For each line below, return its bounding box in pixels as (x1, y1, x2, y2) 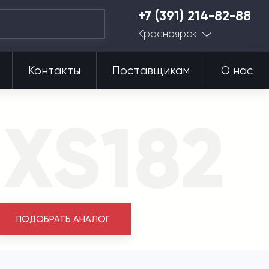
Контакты (28, 64, 80, 77)
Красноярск (138, 27, 197, 40)
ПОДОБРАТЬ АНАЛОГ (16, 214, 110, 225)
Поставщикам (112, 64, 190, 77)
